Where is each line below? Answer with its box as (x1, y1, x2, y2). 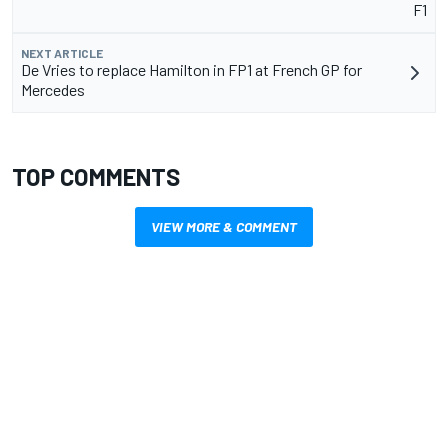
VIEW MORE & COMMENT (151, 218, 297, 236)
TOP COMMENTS (12, 162, 180, 192)
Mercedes (21, 80, 85, 100)
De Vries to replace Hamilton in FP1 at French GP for (21, 60, 362, 80)
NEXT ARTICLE (21, 46, 103, 61)
